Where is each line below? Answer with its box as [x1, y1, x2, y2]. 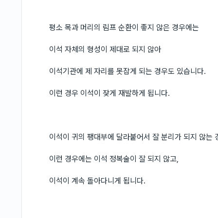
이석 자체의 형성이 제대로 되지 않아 [49, 45, 161, 54]
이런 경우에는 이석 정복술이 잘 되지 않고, [49, 154, 179, 163]
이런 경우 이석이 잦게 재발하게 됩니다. [49, 89, 170, 98]
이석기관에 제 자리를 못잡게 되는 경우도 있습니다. [49, 67, 206, 76]
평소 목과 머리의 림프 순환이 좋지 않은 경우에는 [49, 23, 199, 32]
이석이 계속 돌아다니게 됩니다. [49, 176, 145, 185]
